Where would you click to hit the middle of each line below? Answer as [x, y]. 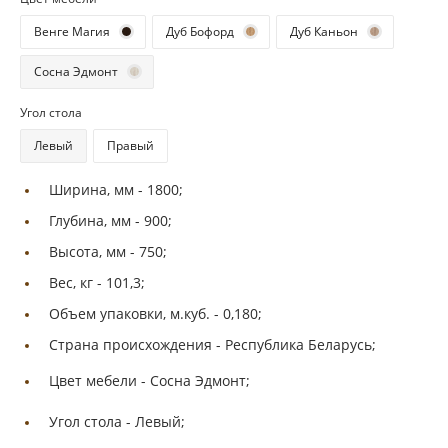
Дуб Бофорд [200, 31]
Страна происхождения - [137, 344]
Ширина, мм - [98, 189]
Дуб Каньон [324, 31]
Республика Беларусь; [300, 344]
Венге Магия [72, 31]
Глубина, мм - [96, 220]
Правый [130, 145]
